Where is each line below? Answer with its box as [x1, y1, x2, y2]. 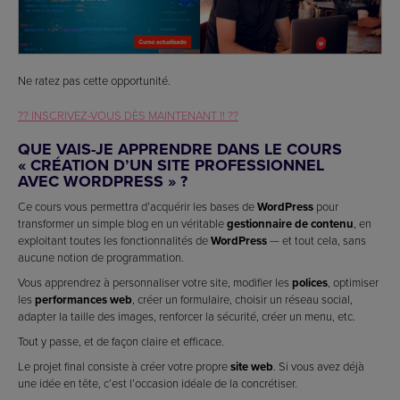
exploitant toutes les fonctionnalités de [18, 231, 211, 248]
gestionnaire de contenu [227, 214, 354, 232]
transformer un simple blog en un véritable [18, 214, 227, 231]
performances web [35, 290, 132, 308]
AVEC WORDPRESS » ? [18, 169, 187, 193]
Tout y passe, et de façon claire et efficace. [18, 332, 224, 349]
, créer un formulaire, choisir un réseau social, [132, 290, 353, 307]
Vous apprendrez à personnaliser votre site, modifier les [18, 273, 292, 290]
